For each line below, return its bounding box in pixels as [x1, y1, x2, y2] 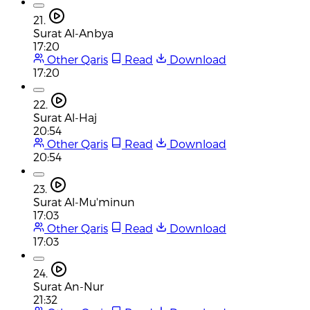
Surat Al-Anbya [33, 26, 113, 39]
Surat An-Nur [33, 279, 104, 293]
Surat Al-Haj [33, 110, 97, 124]
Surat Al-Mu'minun [33, 194, 135, 208]
